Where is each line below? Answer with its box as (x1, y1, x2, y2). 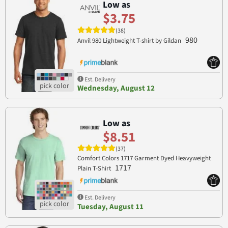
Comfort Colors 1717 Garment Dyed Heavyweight (77, 154, 211, 163)
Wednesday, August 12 (77, 83, 155, 94)
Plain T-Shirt (77, 164, 112, 174)
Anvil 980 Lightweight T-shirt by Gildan (77, 36, 183, 46)
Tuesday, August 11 (77, 201, 144, 212)
